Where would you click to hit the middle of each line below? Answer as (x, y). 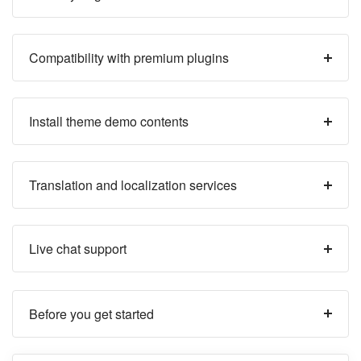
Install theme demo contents (109, 121)
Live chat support (78, 249)
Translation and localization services (133, 185)
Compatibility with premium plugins (129, 58)
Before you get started (91, 313)
